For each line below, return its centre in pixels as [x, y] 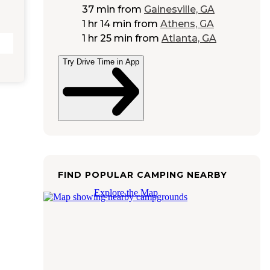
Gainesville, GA [179, 10]
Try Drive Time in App [101, 62]
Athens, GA [187, 24]
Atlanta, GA [189, 39]
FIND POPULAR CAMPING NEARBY [143, 174]
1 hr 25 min [107, 39]
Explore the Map [126, 192]
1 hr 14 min [107, 24]
